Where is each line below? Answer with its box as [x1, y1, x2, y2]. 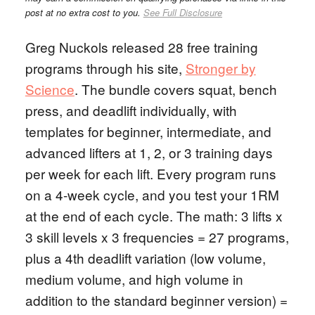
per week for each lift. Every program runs [25, 164, 276, 183]
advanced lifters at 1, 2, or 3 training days [25, 143, 273, 162]
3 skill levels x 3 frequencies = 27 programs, [25, 227, 289, 246]
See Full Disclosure [143, 6, 222, 19]
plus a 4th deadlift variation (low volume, [25, 248, 266, 267]
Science [25, 79, 75, 98]
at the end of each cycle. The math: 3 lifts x [25, 206, 283, 225]
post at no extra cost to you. [25, 6, 143, 19]
